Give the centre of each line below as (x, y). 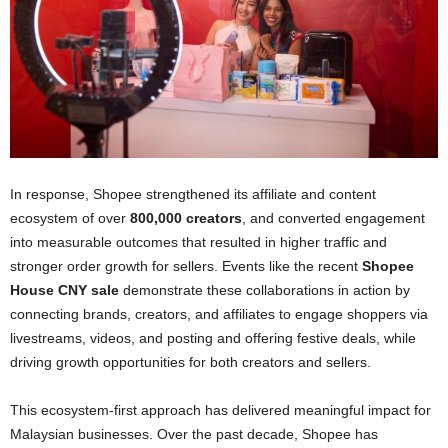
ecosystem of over (70, 218)
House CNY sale (64, 290)
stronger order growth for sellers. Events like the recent (186, 266)
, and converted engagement (333, 218)
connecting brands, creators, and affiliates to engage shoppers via (219, 314)
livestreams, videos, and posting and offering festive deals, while (213, 338)
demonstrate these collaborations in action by (264, 290)
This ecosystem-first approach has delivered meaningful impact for (220, 410)
